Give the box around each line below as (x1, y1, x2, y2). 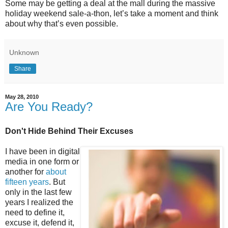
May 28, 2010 (5, 93, 39, 100)
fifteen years (5, 177, 49, 186)
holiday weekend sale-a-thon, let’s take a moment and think (5, 9, 218, 18)
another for (5, 167, 46, 176)
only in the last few (5, 187, 72, 196)
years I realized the (5, 197, 73, 207)
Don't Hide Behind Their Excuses (5, 126, 133, 135)
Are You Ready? (5, 99, 93, 113)
